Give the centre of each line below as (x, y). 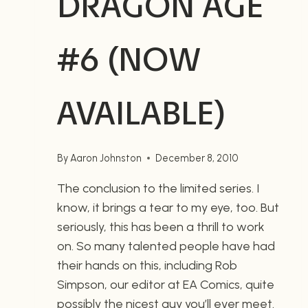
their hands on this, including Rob (147, 265)
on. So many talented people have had (166, 246)
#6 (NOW (129, 60)
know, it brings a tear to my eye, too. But (168, 207)
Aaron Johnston (106, 158)
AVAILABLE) (141, 113)
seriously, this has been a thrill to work (161, 227)
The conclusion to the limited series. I (158, 188)
